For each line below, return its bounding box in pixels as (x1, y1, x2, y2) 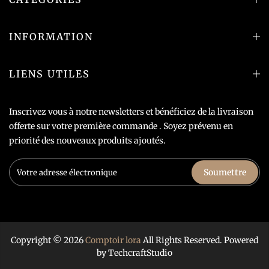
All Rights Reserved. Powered (141, 235, 258, 246)
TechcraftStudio (108, 247, 172, 259)
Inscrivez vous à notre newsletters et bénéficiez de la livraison (9, 106, 253, 117)
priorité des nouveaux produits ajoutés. (9, 134, 166, 146)
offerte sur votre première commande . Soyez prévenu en (9, 120, 233, 131)
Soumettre (204, 167, 246, 178)
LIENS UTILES (9, 67, 90, 80)
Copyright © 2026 (11, 235, 85, 246)
